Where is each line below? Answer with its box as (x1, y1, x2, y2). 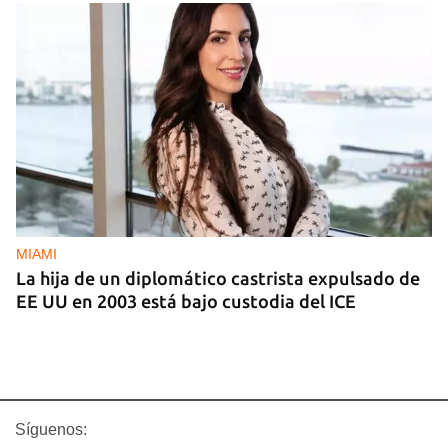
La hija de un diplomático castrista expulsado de (16, 267, 420, 288)
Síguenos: (15, 420, 87, 438)
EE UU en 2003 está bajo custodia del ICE (16, 290, 356, 311)
